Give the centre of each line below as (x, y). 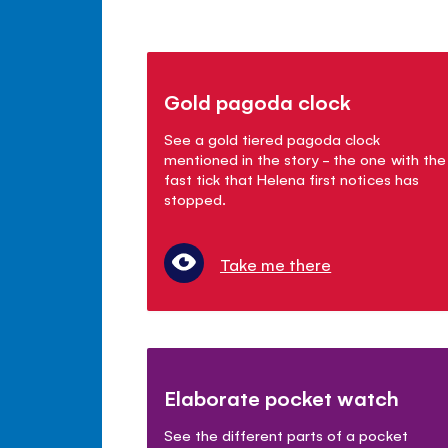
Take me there (276, 264)
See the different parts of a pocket (286, 435)
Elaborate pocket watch (282, 398)
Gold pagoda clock (258, 102)
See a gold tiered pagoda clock (272, 139)
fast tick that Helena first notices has (291, 179)
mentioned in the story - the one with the (305, 159)
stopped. (195, 199)
